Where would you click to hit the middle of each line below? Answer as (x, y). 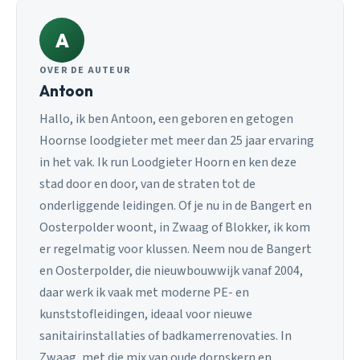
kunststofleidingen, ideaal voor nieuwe (146, 315)
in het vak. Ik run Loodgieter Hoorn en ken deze (168, 163)
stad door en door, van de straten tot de (147, 184)
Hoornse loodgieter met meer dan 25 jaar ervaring (177, 141)
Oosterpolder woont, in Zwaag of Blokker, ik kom (175, 228)
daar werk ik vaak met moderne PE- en (144, 293)
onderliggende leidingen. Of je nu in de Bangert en (176, 206)
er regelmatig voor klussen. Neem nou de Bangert (176, 250)
